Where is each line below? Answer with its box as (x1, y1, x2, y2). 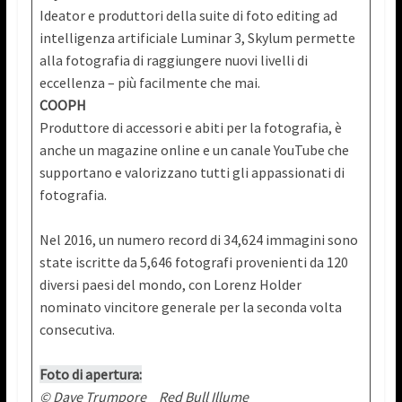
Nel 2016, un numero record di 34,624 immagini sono (39, 231, 358, 249)
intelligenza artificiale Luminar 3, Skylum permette (39, 29, 355, 48)
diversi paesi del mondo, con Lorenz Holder (39, 275, 301, 294)
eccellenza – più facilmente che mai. (39, 74, 260, 92)
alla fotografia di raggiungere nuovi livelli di (39, 51, 308, 70)
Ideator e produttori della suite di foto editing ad (39, 6, 337, 25)
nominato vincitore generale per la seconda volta (39, 298, 342, 317)
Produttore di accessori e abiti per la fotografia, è (39, 118, 342, 137)
